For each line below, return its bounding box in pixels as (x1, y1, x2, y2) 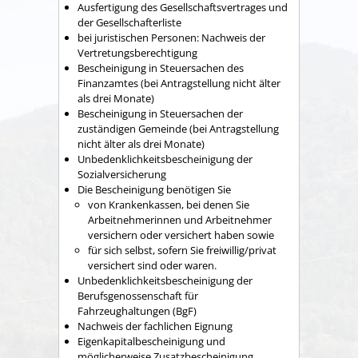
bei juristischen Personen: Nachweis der (78, 30, 265, 45)
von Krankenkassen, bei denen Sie (88, 197, 249, 212)
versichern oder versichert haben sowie (88, 227, 274, 242)
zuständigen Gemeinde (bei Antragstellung (78, 121, 279, 136)
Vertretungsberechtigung (78, 45, 197, 60)
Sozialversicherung (78, 166, 166, 181)
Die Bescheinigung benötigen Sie (78, 181, 231, 197)
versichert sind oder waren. (88, 257, 217, 272)
